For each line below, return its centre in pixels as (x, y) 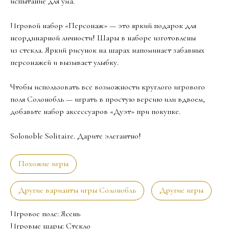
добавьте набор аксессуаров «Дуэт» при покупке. (95, 111)
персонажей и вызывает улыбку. (64, 62)
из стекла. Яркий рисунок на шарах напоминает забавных (107, 50)
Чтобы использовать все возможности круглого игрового (108, 87)
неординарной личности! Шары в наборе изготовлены (103, 38)
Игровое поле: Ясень (45, 213)
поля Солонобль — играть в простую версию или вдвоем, (108, 99)
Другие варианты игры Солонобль (77, 190)
